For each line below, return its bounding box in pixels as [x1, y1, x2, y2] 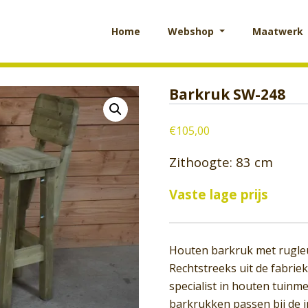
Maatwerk [252, 25, 304, 38]
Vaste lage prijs [169, 186, 269, 203]
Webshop [168, 25, 217, 38]
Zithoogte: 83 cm [169, 153, 274, 170]
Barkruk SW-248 [169, 85, 286, 104]
